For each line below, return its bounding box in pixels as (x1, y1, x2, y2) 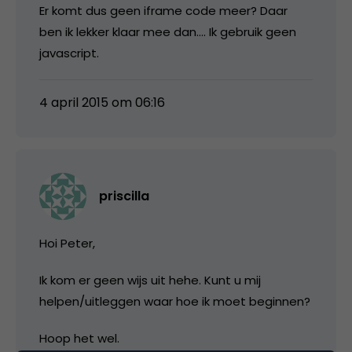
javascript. (39, 44, 99, 61)
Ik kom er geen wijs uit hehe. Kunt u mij (39, 271, 261, 288)
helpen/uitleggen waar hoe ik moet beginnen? (39, 292, 310, 310)
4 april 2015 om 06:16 (39, 93, 165, 112)
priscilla (99, 186, 149, 205)
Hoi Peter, (39, 234, 95, 251)
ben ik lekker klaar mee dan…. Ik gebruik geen (39, 23, 296, 40)
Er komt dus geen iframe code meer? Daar (39, 2, 288, 19)
